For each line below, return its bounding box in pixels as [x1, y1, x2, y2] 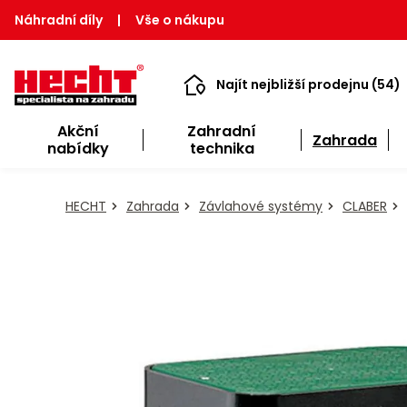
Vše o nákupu [135, 11, 224, 29]
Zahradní [187, 121, 257, 142]
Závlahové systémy [199, 197, 323, 215]
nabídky [47, 138, 110, 159]
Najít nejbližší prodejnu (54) [216, 75, 401, 94]
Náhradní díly [15, 11, 103, 29]
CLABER [342, 197, 387, 215]
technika [189, 138, 254, 159]
